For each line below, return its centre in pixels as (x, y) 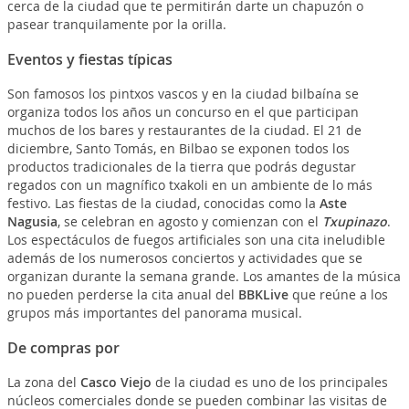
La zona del (43, 383)
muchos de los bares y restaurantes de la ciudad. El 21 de (184, 131)
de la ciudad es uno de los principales (269, 383)
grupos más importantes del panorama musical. (154, 313)
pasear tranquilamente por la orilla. (116, 25)
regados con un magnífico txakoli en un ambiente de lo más (189, 185)
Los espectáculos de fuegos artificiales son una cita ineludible (196, 240)
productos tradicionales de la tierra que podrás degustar (181, 167)
